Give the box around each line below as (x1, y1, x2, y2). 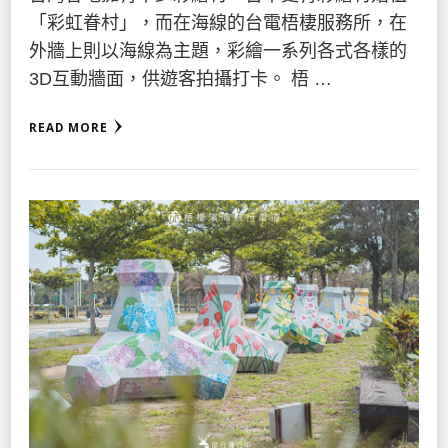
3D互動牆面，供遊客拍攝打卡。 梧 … (29, 68, 332, 89)
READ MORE (29, 119, 108, 135)
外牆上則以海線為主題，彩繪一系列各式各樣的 (29, 40, 407, 61)
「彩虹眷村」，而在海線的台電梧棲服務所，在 (29, 12, 407, 33)
